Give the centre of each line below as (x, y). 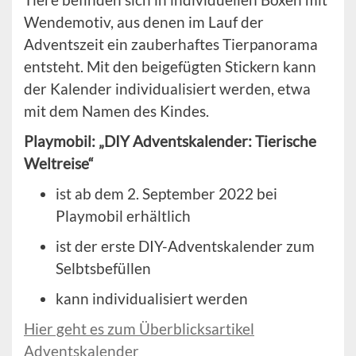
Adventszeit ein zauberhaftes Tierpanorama (171, 44)
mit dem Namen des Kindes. (116, 111)
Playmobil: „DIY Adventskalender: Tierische (170, 141)
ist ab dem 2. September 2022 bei (166, 194)
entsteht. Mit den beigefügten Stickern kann (170, 67)
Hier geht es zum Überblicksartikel (139, 329)
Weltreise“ (59, 164)
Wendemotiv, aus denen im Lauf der (144, 22)
